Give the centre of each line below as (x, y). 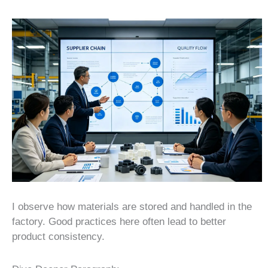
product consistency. (58, 237)
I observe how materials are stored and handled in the (132, 207)
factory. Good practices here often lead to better (119, 222)
